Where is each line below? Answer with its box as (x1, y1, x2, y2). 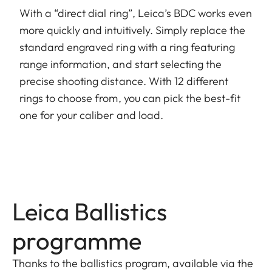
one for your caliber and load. (19, 108, 163, 123)
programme (12, 225, 141, 256)
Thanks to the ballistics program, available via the (12, 256, 254, 271)
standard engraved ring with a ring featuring (19, 40, 236, 55)
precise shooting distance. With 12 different (19, 74, 229, 89)
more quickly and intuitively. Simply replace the (19, 23, 246, 38)
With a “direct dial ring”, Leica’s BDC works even (19, 6, 253, 21)
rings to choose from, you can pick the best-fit (19, 91, 241, 106)
